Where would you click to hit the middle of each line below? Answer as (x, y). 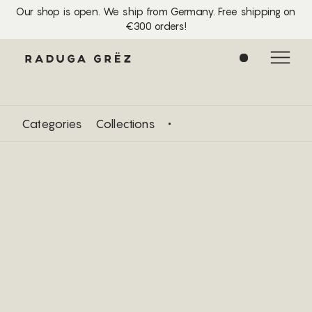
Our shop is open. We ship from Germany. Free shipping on (156, 12)
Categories (52, 123)
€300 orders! (156, 27)
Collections (125, 123)
